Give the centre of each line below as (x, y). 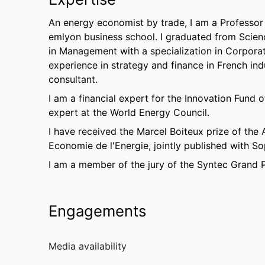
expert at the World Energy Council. (129, 112)
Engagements (97, 211)
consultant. (73, 79)
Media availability (88, 246)
